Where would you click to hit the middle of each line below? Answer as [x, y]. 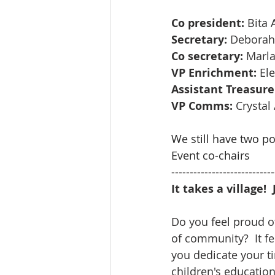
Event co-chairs [211, 155]
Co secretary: [207, 56]
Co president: [209, 23]
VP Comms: [202, 106]
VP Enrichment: [214, 73]
